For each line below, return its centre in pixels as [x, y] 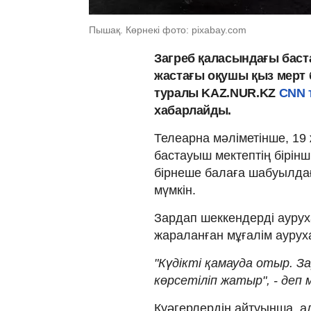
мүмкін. [175, 190]
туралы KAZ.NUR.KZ [217, 93]
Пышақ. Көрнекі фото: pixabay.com [168, 30]
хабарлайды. [193, 110]
